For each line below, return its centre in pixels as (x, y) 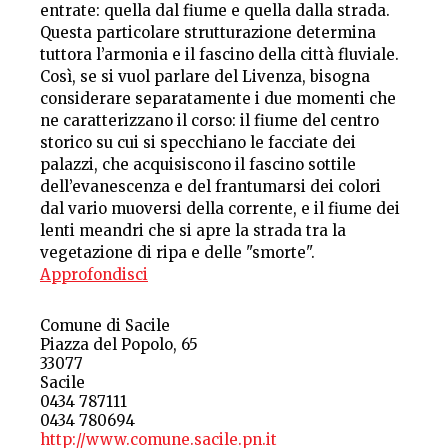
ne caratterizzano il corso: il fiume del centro (209, 121)
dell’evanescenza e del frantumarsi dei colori (210, 187)
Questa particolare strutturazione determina (208, 33)
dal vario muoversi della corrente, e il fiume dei (220, 209)
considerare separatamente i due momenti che (218, 99)
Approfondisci (94, 275)
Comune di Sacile (105, 326)
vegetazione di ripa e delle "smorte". (177, 253)
